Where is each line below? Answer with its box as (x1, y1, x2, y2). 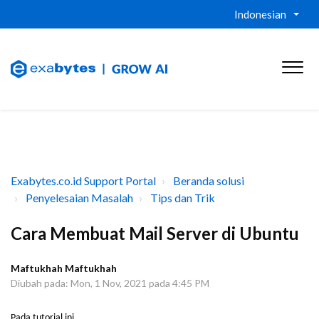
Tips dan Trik (150, 191, 215, 204)
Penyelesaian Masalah (26, 191, 133, 204)
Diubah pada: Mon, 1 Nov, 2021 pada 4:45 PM (11, 277, 209, 289)
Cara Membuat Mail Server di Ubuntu (11, 223, 299, 244)
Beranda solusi (173, 174, 244, 187)
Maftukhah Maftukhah (11, 262, 117, 274)
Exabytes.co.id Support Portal (11, 174, 156, 187)
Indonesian (234, 8, 286, 21)
